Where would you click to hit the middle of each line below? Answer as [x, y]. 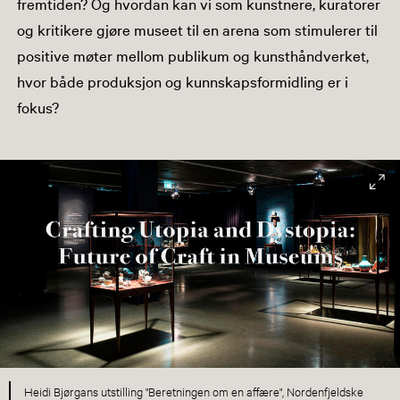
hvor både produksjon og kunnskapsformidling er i [182, 80]
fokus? [37, 106]
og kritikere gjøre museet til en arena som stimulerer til [197, 29]
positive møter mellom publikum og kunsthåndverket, [192, 54]
